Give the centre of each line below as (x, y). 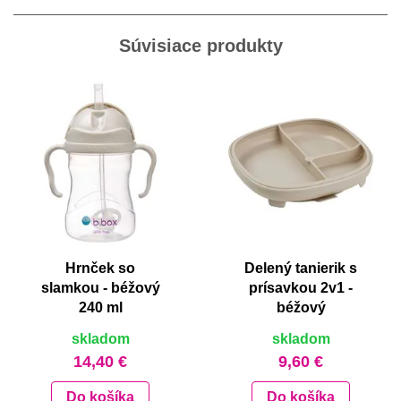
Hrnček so (100, 269)
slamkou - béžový (100, 288)
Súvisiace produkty (200, 46)
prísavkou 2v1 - (301, 288)
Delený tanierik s (301, 269)
